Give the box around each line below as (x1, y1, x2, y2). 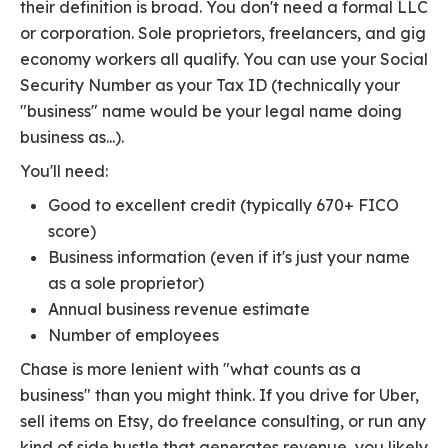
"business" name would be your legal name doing (20, 101, 402, 122)
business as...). (20, 127, 124, 148)
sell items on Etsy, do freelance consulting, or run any (20, 411, 426, 432)
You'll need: (20, 161, 108, 182)
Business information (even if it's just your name (48, 247, 410, 268)
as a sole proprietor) (48, 273, 204, 294)
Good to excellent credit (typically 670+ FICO (48, 195, 399, 216)
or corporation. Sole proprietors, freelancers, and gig (20, 23, 426, 44)
